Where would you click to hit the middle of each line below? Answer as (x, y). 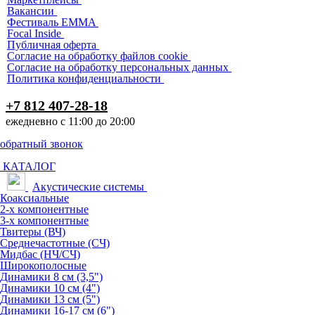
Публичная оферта (52, 44)
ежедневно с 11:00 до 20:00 (70, 121)
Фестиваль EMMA (53, 22)
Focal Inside (34, 33)
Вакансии (31, 11)
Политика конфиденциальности (84, 78)
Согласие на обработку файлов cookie (97, 56)
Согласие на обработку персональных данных (118, 67)
